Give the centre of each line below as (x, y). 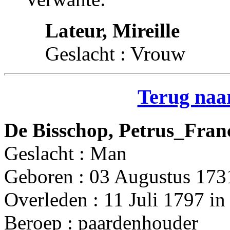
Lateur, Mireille (112, 30)
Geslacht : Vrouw (115, 53)
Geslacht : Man (65, 153)
